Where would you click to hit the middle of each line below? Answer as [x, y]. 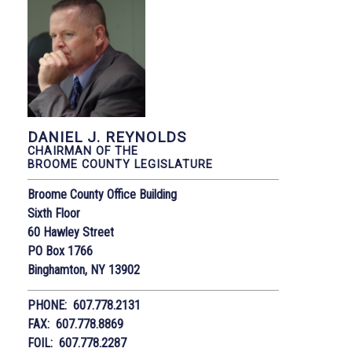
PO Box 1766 [60, 251]
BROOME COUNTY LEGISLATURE [120, 164]
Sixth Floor [54, 213]
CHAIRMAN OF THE [83, 151]
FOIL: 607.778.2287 [77, 343]
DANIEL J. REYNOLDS [107, 137]
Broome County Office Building [102, 194]
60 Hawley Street [71, 232]
